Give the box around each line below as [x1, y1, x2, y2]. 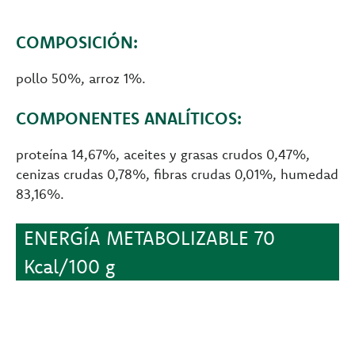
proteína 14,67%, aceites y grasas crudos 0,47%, [16, 145, 310, 162]
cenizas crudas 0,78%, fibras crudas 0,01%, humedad [16, 165, 338, 182]
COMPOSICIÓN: [16, 31, 138, 52]
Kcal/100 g [24, 254, 115, 278]
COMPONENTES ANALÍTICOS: [16, 107, 242, 128]
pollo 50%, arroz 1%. [16, 69, 146, 86]
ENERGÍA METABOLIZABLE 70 [24, 225, 275, 250]
